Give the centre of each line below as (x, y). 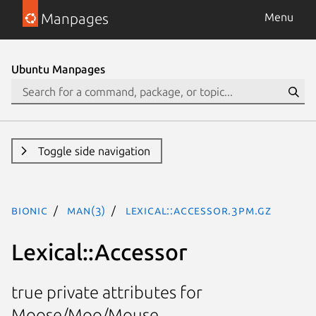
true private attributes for (107, 293)
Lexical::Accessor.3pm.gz (199, 210)
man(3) (87, 210)
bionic (30, 210)
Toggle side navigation (94, 151)
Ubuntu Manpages (58, 69)
